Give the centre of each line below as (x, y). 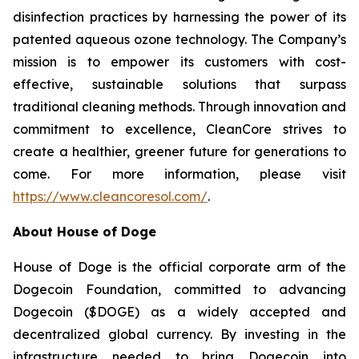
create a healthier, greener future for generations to (179, 151)
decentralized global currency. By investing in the (179, 334)
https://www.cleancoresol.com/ (110, 196)
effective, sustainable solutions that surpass (179, 84)
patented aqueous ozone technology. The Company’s (179, 39)
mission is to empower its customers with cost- (179, 62)
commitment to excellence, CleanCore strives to (179, 129)
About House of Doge (85, 232)
